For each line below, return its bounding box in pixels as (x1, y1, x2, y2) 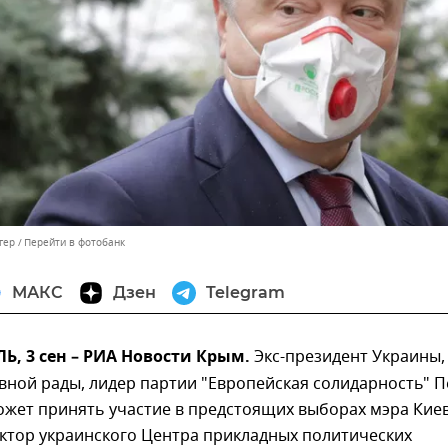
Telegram (206, 283, 285, 303)
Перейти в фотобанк (24, 235, 125, 251)
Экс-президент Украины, (250, 345, 445, 370)
